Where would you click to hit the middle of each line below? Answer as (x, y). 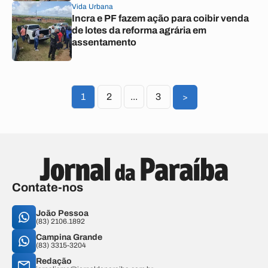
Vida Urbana (92, 7)
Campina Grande (69, 237)
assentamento (104, 42)
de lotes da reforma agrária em (139, 30)
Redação (54, 261)
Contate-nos (48, 187)
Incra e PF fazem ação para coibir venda (160, 18)
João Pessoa (62, 213)
